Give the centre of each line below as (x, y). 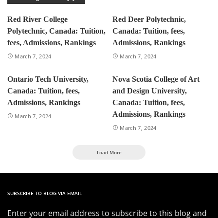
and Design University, (150, 91)
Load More (109, 152)
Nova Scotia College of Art (156, 79)
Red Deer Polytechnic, (149, 19)
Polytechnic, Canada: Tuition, (56, 31)
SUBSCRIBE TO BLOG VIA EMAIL (45, 193)
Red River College (37, 19)
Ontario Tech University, (48, 79)
